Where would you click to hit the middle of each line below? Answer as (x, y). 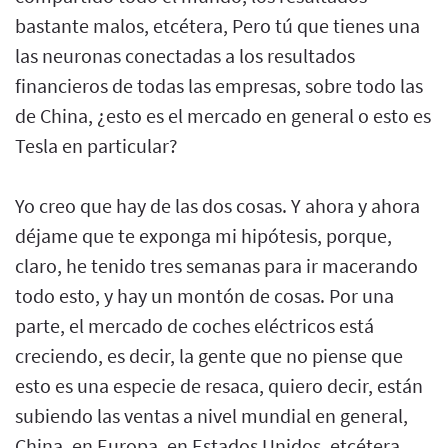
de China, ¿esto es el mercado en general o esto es (223, 115)
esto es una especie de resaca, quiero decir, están (219, 385)
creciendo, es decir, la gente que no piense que (209, 355)
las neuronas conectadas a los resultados (185, 55)
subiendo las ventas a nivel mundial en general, (211, 415)
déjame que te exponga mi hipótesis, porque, (203, 235)
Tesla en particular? (96, 145)
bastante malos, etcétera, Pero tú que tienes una (217, 25)
